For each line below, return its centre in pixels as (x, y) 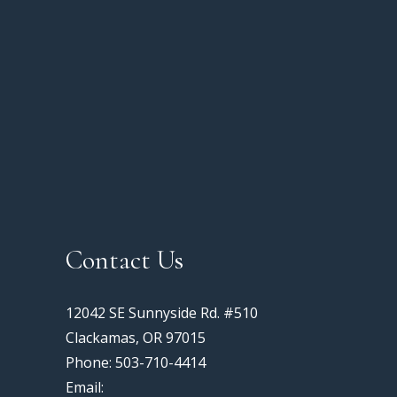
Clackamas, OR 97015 (135, 338)
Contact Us (124, 260)
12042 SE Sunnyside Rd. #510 (161, 313)
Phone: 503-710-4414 (135, 362)
